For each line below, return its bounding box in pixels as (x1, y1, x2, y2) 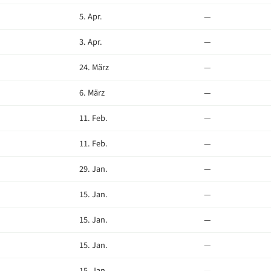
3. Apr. (79, 36, 102, 48)
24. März (79, 61, 109, 74)
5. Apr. (79, 10, 102, 23)
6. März (79, 87, 105, 99)
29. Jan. (79, 163, 108, 175)
